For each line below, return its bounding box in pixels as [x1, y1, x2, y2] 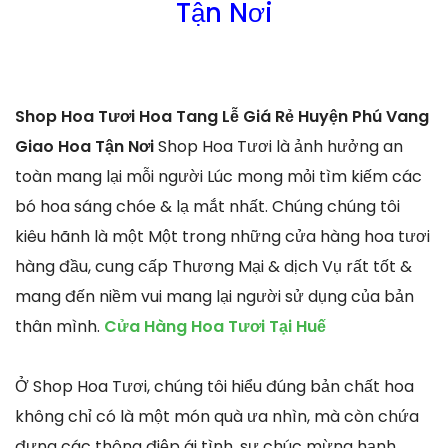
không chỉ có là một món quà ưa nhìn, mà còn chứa [15, 404, 419, 428]
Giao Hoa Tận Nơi [15, 134, 154, 158]
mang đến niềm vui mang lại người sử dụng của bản [15, 284, 414, 308]
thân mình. [15, 314, 104, 338]
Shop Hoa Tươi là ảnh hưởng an [154, 134, 403, 158]
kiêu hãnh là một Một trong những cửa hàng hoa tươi [15, 224, 430, 248]
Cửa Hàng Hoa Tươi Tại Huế [104, 314, 326, 338]
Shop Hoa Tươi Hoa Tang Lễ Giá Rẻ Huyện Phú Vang [15, 104, 429, 128]
